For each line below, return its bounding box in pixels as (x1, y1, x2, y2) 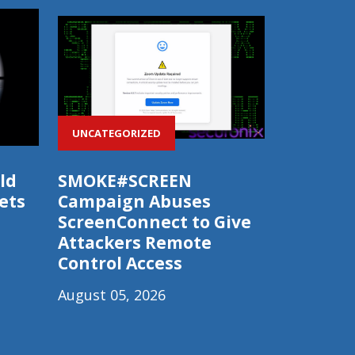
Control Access (58, 252, 182, 274)
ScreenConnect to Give (58, 211, 251, 233)
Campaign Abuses (58, 190, 211, 212)
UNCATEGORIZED (72, 125, 161, 140)
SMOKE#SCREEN (58, 170, 192, 192)
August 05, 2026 (58, 285, 166, 304)
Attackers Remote (58, 231, 212, 254)
